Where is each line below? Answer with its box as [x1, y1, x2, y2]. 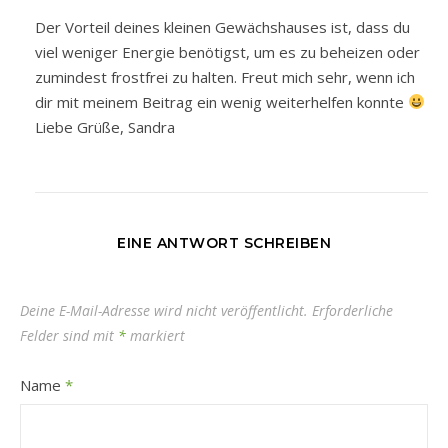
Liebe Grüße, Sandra [35, 116, 175, 137]
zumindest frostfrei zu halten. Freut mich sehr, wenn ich [35, 66, 415, 87]
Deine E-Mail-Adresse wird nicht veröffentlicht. [20, 300, 308, 320]
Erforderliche [312, 300, 393, 320]
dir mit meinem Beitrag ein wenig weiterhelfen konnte [35, 91, 408, 112]
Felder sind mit [20, 325, 118, 345]
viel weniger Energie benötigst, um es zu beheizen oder [35, 41, 420, 62]
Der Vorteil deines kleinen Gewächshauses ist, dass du [35, 16, 410, 37]
